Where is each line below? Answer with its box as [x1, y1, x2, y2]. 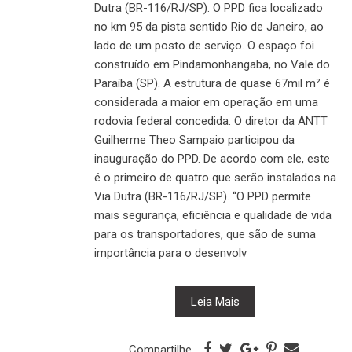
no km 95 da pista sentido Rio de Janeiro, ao [94, 20, 324, 35]
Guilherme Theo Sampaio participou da [94, 133, 295, 148]
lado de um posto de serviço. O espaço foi [94, 38, 314, 53]
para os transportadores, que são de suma [94, 227, 316, 242]
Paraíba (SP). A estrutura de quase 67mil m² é [94, 76, 330, 91]
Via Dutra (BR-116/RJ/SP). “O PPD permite [94, 189, 311, 204]
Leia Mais [191, 295, 240, 310]
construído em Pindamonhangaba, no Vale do [94, 57, 330, 72]
